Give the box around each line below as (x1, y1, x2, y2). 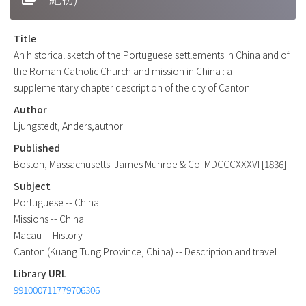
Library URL (14, 266, 66, 280)
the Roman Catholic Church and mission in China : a (14, 64, 232, 78)
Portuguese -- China (14, 195, 99, 209)
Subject (14, 178, 51, 193)
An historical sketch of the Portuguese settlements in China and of (14, 47, 290, 61)
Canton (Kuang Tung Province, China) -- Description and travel (14, 244, 277, 258)
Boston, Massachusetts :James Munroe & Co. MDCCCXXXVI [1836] (14, 156, 286, 171)
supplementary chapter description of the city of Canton (14, 80, 250, 94)
